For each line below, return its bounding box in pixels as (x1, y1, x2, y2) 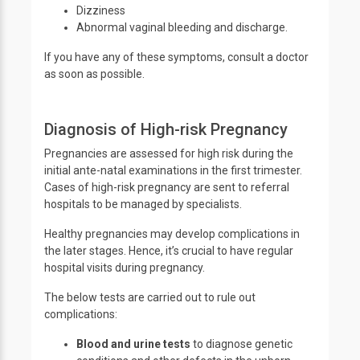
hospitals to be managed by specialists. (44, 198, 244, 211)
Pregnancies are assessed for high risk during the (44, 147, 293, 160)
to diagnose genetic (193, 337, 292, 350)
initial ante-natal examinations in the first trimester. (44, 164, 302, 177)
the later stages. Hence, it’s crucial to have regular (44, 244, 293, 257)
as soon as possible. (44, 67, 147, 80)
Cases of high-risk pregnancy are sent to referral (44, 181, 289, 194)
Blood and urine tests (76, 337, 193, 350)
